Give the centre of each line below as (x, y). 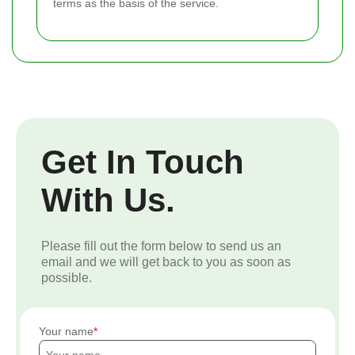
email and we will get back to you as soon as (166, 261)
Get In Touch (143, 162)
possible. (67, 277)
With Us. (108, 200)
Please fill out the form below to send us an (161, 246)
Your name (66, 331)
